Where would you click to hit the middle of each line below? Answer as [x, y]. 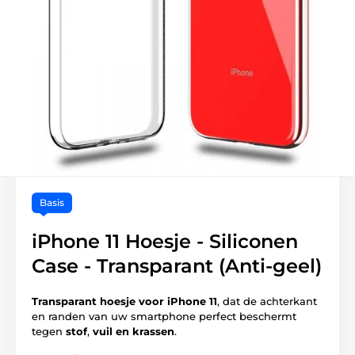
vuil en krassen [134, 331]
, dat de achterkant [267, 301]
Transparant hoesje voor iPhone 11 [124, 301]
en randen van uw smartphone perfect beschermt [164, 316]
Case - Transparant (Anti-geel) [177, 265]
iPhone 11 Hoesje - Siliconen [165, 241]
